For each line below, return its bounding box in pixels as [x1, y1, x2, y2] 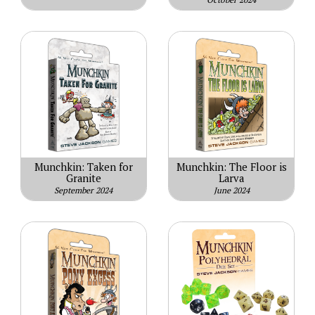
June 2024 [213, 185, 250, 196]
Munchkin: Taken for [34, 160, 133, 174]
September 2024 [54, 185, 113, 196]
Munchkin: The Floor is [176, 160, 287, 174]
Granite [65, 172, 101, 186]
